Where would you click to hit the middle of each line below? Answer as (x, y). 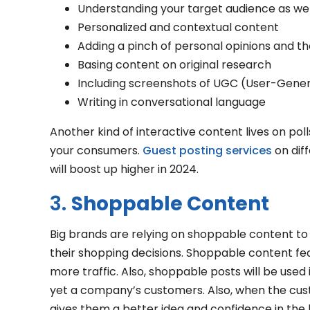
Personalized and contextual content (178, 27)
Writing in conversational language (172, 102)
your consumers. (96, 151)
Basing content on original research (174, 65)
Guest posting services (207, 151)
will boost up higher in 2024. (124, 169)
